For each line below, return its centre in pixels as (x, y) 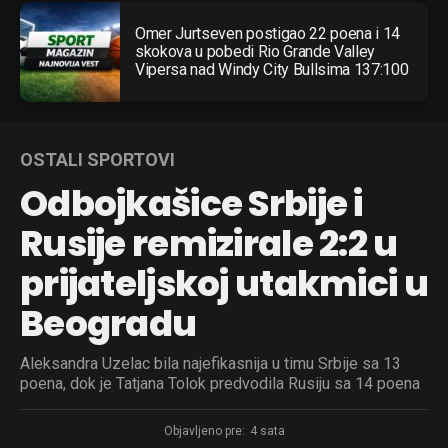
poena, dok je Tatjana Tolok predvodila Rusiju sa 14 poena (220, 383)
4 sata (267, 430)
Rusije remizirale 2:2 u (209, 243)
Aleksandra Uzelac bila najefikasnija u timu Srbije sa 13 (210, 363)
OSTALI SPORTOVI (97, 159)
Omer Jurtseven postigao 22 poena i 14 (268, 33)
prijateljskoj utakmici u (224, 283)
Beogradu (108, 323)
